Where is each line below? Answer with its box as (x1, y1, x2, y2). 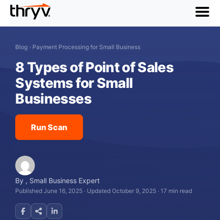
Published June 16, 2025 (15, 187, 83, 194)
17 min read (161, 187, 192, 194)
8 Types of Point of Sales (15, 59, 174, 76)
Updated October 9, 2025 (87, 187, 157, 194)
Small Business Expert (29, 176, 100, 185)
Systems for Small (15, 75, 133, 91)
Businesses (15, 90, 91, 107)
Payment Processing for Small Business (32, 43, 141, 51)
